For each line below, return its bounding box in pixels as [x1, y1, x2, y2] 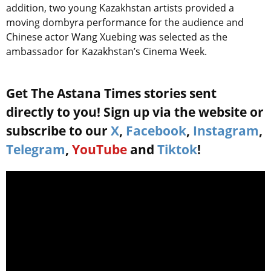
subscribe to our [6, 122, 111, 140]
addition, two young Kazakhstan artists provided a [6, 1, 234, 15]
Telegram [6, 141, 65, 158]
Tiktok [157, 141, 197, 158]
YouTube [72, 141, 127, 158]
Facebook [126, 122, 186, 140]
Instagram [193, 122, 259, 140]
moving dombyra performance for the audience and [6, 16, 244, 30]
